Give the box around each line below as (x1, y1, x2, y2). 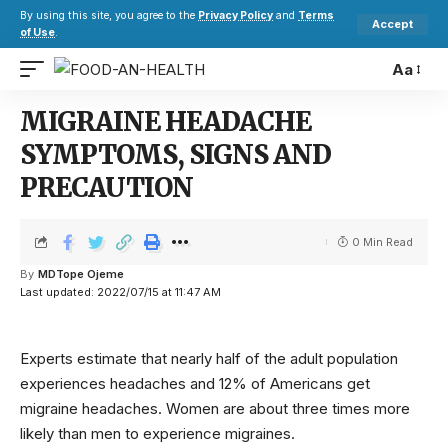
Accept (372, 16, 413, 31)
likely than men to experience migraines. (20, 424, 295, 443)
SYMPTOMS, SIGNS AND (20, 138, 331, 171)
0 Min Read (352, 235, 413, 249)
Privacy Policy (198, 9, 273, 22)
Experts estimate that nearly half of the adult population (20, 349, 398, 368)
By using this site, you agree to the (20, 9, 198, 22)
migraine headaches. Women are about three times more (20, 399, 410, 418)
